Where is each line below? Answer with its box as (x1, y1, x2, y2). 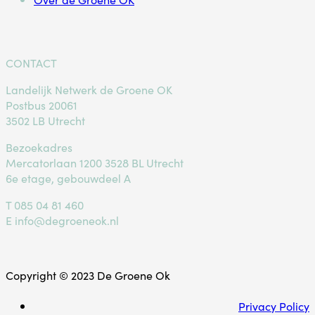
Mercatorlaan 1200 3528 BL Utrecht (6, 155, 184, 171)
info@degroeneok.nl (12, 212, 119, 229)
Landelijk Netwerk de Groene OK (6, 82, 172, 98)
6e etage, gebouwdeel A (6, 170, 131, 186)
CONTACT (6, 55, 57, 71)
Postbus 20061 (6, 97, 77, 113)
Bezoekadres (6, 139, 72, 155)
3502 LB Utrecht (6, 112, 85, 129)
